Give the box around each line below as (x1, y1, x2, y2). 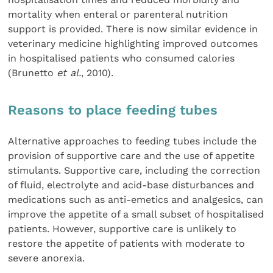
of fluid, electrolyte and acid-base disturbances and (8, 179, 255, 191)
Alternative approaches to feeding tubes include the (8, 135, 257, 147)
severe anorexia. (8, 252, 88, 264)
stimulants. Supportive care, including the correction (8, 165, 261, 177)
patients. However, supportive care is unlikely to (8, 223, 237, 235)
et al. (57, 67, 82, 79)
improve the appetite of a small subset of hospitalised (8, 208, 264, 221)
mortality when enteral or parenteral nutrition (8, 9, 229, 21)
